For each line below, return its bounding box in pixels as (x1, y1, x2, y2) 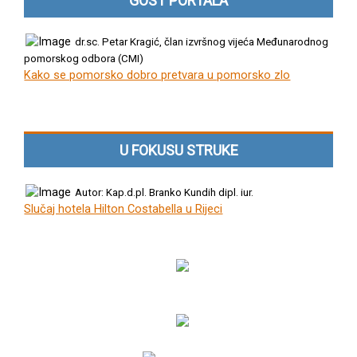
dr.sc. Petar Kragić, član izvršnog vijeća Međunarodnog (75, 35, 329, 48)
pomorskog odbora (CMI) (24, 52, 144, 65)
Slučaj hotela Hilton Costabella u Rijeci (24, 202, 223, 217)
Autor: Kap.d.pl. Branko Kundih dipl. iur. (75, 186, 254, 199)
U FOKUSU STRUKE (119, 141, 238, 159)
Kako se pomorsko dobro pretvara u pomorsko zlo (24, 67, 291, 82)
